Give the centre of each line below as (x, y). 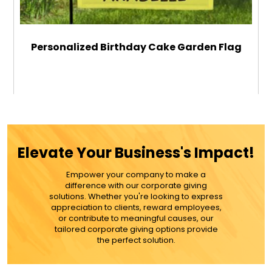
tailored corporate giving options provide (136, 229)
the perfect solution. (136, 240)
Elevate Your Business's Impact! (136, 153)
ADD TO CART (136, 138)
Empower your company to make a (136, 175)
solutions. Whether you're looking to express (136, 197)
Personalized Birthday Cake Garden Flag (136, 47)
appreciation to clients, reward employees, (136, 208)
